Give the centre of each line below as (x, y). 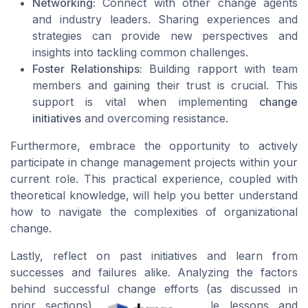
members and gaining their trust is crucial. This (165, 86)
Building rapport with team (220, 69)
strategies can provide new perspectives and (165, 36)
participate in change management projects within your (154, 163)
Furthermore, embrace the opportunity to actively (154, 146)
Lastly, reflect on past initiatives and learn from (154, 256)
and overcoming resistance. (155, 119)
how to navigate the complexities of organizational (154, 212)
